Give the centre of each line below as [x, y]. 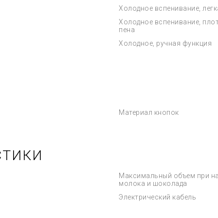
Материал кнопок [149, 112]
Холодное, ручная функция [165, 43]
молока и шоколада [153, 183]
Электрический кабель [157, 197]
